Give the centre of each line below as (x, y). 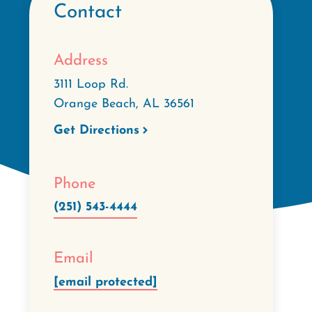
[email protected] (106, 282)
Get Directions (96, 130)
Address (81, 61)
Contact (88, 13)
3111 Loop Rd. (91, 84)
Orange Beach (95, 104)
